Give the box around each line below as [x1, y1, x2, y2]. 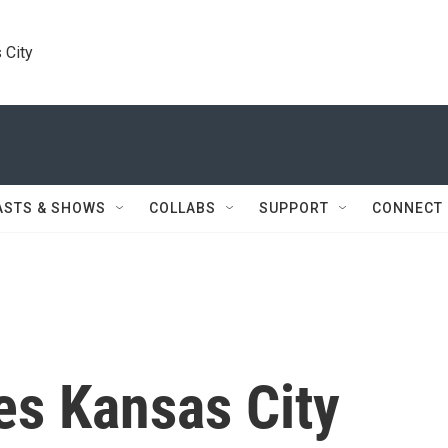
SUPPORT [259, 200, 329, 216]
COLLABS [149, 200, 216, 216]
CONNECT [372, 200, 443, 216]
